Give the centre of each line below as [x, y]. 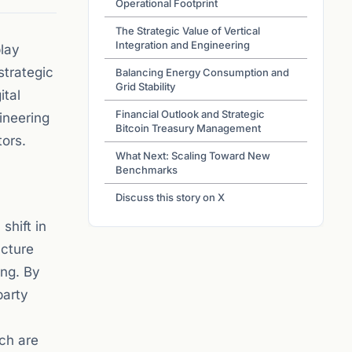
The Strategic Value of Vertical [188, 31]
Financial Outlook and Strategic [190, 114]
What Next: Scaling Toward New [193, 156]
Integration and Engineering [183, 45]
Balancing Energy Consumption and [202, 72]
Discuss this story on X [170, 197]
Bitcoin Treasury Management [188, 128]
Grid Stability [145, 86]
